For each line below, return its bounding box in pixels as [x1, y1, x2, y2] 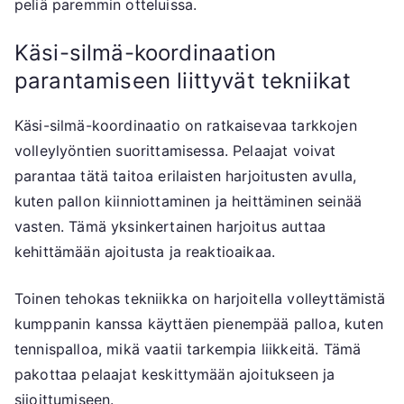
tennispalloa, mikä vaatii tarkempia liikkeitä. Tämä [14, 340, 362, 359]
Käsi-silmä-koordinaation [14, 40, 276, 67]
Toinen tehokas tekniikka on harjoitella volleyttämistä [14, 289, 386, 308]
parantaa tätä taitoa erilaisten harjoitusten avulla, [14, 167, 357, 186]
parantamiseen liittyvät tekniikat [14, 68, 352, 95]
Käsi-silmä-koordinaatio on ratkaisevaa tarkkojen [14, 116, 357, 135]
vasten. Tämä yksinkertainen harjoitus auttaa [14, 217, 326, 236]
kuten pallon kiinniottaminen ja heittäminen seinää [14, 192, 363, 211]
